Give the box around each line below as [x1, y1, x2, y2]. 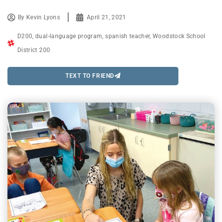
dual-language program [35, 32, 103, 40]
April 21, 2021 [86, 13, 126, 21]
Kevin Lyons [26, 13, 60, 21]
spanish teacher [105, 32, 150, 40]
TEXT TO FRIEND [65, 72, 114, 80]
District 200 [17, 46, 51, 54]
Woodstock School [153, 32, 206, 40]
